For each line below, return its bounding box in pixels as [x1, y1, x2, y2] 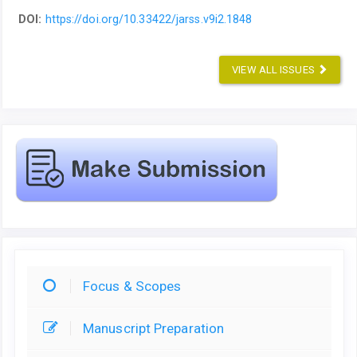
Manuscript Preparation [83, 320, 225, 336]
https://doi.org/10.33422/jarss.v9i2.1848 [45, 12, 253, 25]
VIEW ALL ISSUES [232, 64, 317, 76]
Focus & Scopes [83, 277, 182, 294]
